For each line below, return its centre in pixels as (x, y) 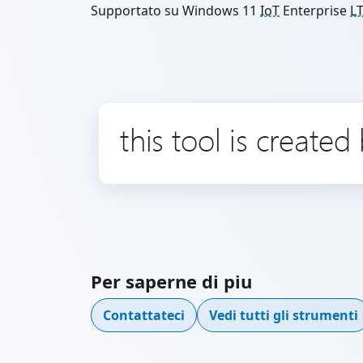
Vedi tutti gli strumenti (284, 315)
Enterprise (315, 11)
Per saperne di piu (171, 281)
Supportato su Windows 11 (175, 11)
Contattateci (144, 315)
